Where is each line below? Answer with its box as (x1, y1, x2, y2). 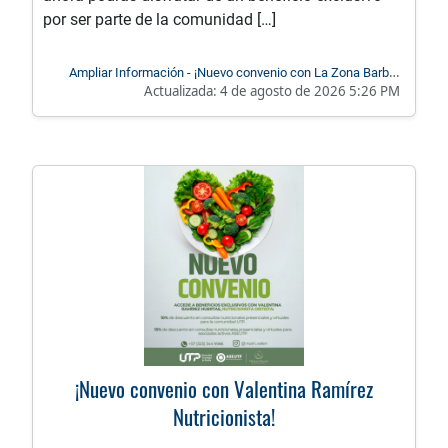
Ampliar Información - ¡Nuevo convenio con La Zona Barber (69, 65, 400, 81)
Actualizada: (144, 82, 220, 101)
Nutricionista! (173, 401, 275, 433)
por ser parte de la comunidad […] (43, 10, 276, 30)
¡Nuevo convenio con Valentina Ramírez (75, 373, 373, 405)
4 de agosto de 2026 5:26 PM (220, 82, 400, 101)
